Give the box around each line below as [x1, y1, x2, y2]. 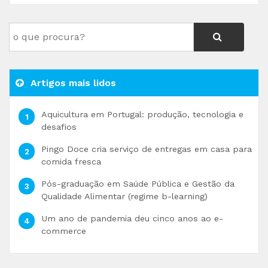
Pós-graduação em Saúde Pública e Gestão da [41, 179, 234, 188]
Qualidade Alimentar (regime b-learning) [41, 191, 208, 201]
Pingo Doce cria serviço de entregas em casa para [41, 144, 252, 154]
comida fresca [41, 157, 101, 166]
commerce [41, 226, 86, 236]
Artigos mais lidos [28, 77, 116, 89]
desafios [41, 122, 77, 132]
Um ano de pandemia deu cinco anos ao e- [41, 214, 223, 223]
